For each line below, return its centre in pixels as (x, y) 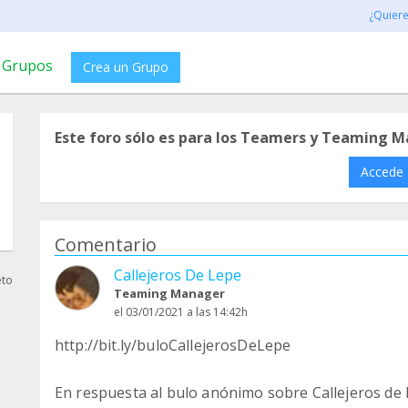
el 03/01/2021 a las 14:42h (181, 312)
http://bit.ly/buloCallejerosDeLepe (173, 345)
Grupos (27, 66)
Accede (382, 172)
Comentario (106, 245)
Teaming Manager (169, 293)
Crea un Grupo (126, 67)
